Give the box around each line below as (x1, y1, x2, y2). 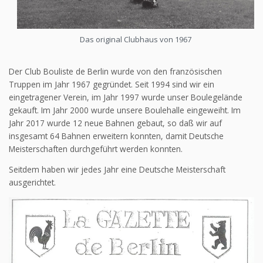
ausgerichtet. (9, 177, 56, 188)
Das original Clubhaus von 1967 (80, 33, 191, 45)
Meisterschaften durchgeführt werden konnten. (9, 143, 183, 154)
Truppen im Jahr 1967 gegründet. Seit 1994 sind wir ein (9, 78, 214, 90)
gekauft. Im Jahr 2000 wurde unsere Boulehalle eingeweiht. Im (9, 104, 241, 116)
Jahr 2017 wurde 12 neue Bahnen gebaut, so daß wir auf (9, 117, 222, 129)
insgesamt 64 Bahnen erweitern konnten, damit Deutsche (9, 130, 224, 141)
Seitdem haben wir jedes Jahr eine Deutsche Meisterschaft (9, 164, 225, 176)
